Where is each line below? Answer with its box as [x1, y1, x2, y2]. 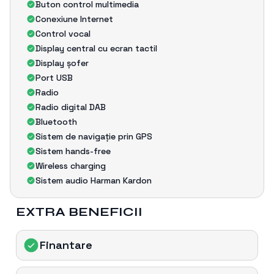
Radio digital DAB [35, 101, 106, 113]
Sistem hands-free [35, 145, 111, 157]
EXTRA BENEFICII [16, 204, 143, 220]
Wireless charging [35, 160, 106, 171]
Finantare [40, 237, 92, 252]
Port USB [35, 72, 73, 83]
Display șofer [35, 57, 89, 68]
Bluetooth [35, 116, 77, 127]
